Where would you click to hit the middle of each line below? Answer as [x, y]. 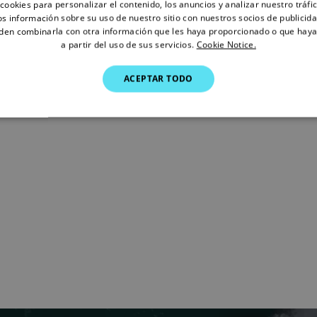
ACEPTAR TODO [158, 78]
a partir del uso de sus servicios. [128, 44]
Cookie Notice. [226, 44]
